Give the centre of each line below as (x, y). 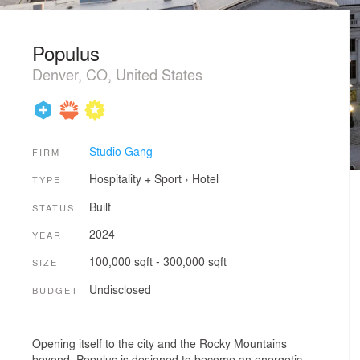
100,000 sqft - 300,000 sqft (157, 262)
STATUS (53, 207)
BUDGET (55, 290)
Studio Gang (121, 151)
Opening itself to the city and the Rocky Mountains (160, 344)
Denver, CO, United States (117, 74)
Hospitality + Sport (135, 179)
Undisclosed (120, 289)
